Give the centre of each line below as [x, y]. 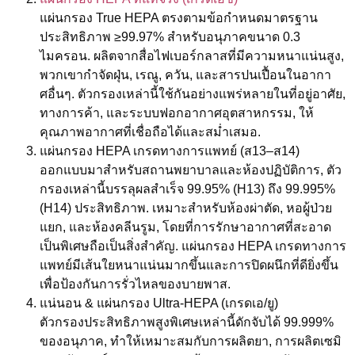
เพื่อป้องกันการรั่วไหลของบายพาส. [135, 284]
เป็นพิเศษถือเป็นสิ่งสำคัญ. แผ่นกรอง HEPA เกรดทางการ [193, 246]
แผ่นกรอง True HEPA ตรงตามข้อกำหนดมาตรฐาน [179, 17]
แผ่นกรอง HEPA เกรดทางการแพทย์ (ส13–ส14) [170, 151]
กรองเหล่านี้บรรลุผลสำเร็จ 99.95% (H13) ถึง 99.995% [187, 189]
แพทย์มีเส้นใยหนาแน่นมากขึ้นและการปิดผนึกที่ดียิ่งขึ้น [189, 265]
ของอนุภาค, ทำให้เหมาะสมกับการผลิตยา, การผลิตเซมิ [191, 341]
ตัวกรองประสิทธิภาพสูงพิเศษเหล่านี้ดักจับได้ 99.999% [187, 322]
